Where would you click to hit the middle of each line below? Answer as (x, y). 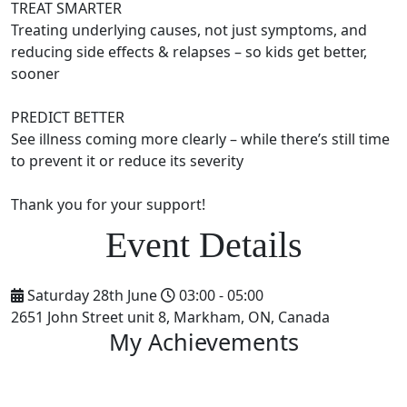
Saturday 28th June (92, 296)
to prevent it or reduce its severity (127, 161)
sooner (35, 74)
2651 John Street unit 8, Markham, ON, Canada (170, 318)
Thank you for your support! (108, 205)
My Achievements (203, 342)
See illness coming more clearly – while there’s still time (200, 139)
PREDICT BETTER (68, 118)
